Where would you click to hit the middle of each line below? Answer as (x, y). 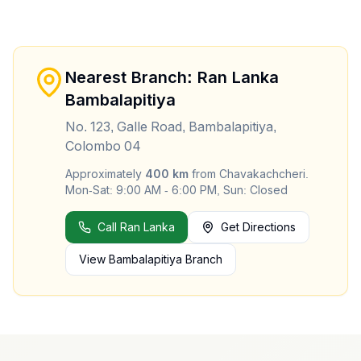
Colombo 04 (103, 146)
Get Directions (258, 227)
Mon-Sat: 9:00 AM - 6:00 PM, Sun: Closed (176, 190)
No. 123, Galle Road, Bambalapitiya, (171, 127)
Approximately (105, 174)
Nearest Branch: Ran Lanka (172, 77)
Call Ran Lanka (136, 227)
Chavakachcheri (262, 174)
